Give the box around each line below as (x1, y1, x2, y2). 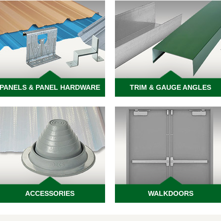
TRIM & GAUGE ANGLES (130, 83, 211, 91)
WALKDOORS (147, 189, 193, 197)
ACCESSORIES (25, 189, 74, 197)
